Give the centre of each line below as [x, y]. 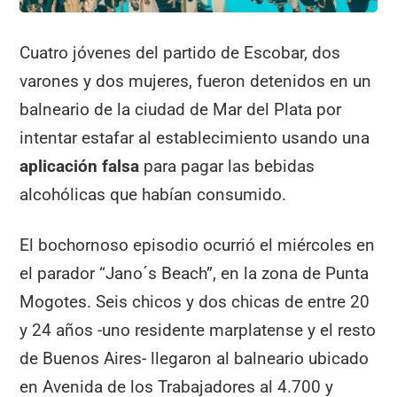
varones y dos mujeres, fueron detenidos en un [196, 81]
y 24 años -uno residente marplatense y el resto [198, 330]
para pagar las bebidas [230, 166]
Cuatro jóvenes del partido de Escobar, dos [180, 52]
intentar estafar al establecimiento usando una [195, 137]
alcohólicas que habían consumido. [153, 194]
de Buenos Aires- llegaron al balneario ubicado [195, 358]
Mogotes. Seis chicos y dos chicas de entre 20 [195, 301]
